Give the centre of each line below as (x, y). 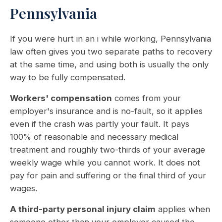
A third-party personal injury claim (83, 209)
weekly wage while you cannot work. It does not (105, 163)
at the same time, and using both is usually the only (109, 64)
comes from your (146, 98)
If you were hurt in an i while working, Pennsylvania (111, 39)
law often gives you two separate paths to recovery (111, 52)
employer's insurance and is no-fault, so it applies (106, 111)
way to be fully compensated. (68, 77)
